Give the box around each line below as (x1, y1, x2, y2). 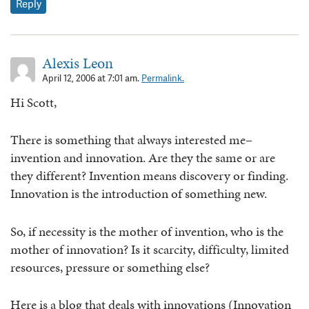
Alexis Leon (42, 52, 113, 74)
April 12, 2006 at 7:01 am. (42, 72, 141, 84)
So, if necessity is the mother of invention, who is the (10, 221, 283, 241)
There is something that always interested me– (10, 130, 252, 150)
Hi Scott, (10, 92, 57, 112)
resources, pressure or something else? (10, 257, 210, 277)
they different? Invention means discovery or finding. (10, 166, 288, 186)
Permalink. (141, 72, 184, 84)
